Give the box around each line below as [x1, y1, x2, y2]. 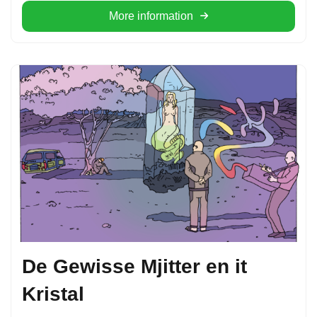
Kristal [22, 282, 84, 305]
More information [109, 10, 193, 23]
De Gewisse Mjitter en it [22, 255, 247, 277]
